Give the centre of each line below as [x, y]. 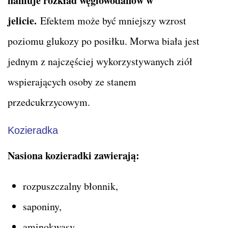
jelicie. [22, 20]
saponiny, [42, 206]
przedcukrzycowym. [49, 102]
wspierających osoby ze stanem [72, 81]
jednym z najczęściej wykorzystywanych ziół [100, 61]
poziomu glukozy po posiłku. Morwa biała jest [104, 41]
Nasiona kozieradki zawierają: [74, 155]
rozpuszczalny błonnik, [70, 186]
